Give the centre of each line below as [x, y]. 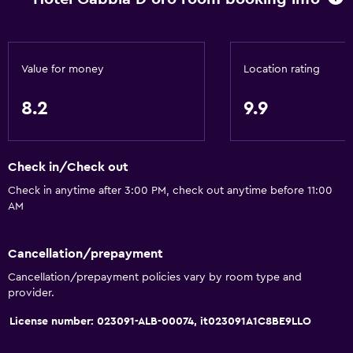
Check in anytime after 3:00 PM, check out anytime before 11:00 [170, 191]
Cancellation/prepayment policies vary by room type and [155, 277]
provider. [31, 293]
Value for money [63, 69]
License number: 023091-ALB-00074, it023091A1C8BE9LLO [160, 321]
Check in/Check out [68, 167]
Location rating [282, 69]
